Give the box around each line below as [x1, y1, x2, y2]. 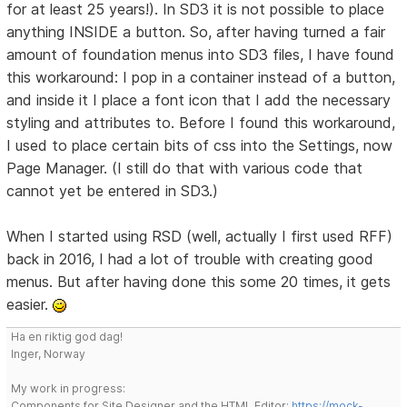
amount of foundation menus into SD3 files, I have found [6, 45, 395, 64]
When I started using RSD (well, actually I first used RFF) [6, 226, 393, 245]
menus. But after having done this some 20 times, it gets [6, 272, 392, 291]
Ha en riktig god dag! [11, 329, 124, 343]
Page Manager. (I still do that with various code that [6, 158, 363, 177]
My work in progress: [11, 381, 126, 395]
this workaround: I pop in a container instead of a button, [6, 67, 396, 86]
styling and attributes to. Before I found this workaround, [6, 113, 396, 132]
